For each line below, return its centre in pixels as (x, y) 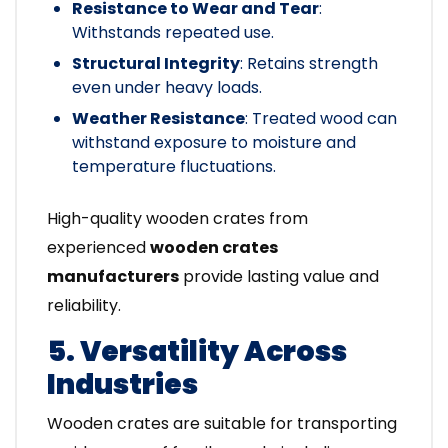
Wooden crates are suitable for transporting (222, 424)
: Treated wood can (321, 119)
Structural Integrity (156, 64)
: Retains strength (309, 64)
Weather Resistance (158, 119)
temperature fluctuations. (174, 167)
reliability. (84, 306)
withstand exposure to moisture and (214, 143)
